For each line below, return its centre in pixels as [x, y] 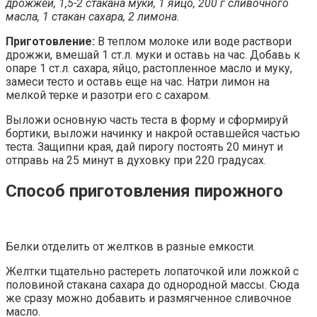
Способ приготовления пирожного [144, 191]
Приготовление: [50, 42]
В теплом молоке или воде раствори [193, 42]
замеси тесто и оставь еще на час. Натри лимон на [138, 82]
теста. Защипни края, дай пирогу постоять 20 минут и [144, 147]
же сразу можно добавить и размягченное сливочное [149, 299]
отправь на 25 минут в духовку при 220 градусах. [136, 161]
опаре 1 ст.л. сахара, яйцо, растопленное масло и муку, [149, 69]
